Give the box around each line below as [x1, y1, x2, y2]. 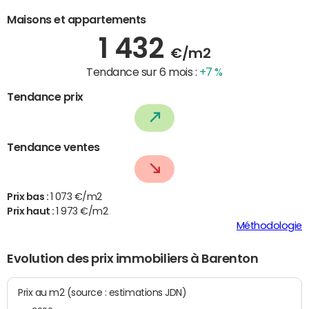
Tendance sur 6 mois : [86, 66, 199, 77]
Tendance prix [7, 90, 83, 102]
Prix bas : [7, 192, 50, 202]
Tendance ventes [7, 141, 100, 153]
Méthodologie [236, 221, 302, 231]
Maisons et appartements [7, 13, 146, 25]
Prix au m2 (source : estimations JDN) [66, 286, 187, 298]
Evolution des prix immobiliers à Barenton [7, 252, 259, 266]
